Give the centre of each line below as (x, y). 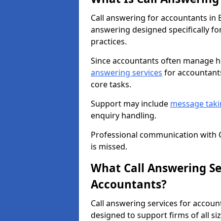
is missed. (109, 147)
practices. (109, 41)
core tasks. (111, 84)
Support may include (130, 104)
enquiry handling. (124, 115)
